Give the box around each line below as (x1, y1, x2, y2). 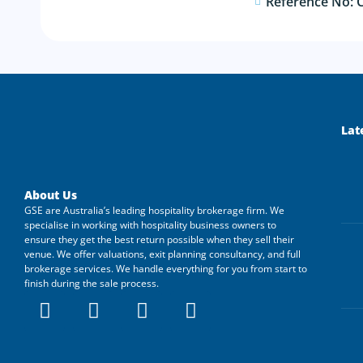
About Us (24, 186, 77, 203)
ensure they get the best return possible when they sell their (24, 232, 294, 246)
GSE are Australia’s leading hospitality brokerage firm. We (24, 203, 284, 217)
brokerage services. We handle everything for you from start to (24, 261, 307, 275)
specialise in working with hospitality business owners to (24, 217, 276, 232)
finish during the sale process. (24, 275, 159, 290)
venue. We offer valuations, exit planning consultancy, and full (24, 246, 301, 261)
